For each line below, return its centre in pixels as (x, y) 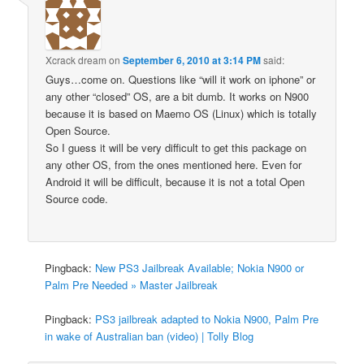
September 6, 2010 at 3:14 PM (192, 60)
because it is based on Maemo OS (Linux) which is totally (182, 113)
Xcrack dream (76, 59)
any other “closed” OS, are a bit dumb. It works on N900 (178, 96)
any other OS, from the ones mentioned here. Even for (174, 164)
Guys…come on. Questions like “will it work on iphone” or (181, 79)
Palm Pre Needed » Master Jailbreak (132, 285)
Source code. (77, 198)
